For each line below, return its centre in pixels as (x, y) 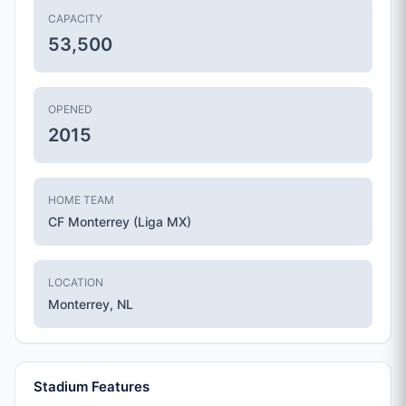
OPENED (70, 109)
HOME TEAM (81, 200)
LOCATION (76, 282)
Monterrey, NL (91, 304)
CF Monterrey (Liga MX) (120, 222)
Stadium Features (92, 387)
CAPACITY (75, 19)
